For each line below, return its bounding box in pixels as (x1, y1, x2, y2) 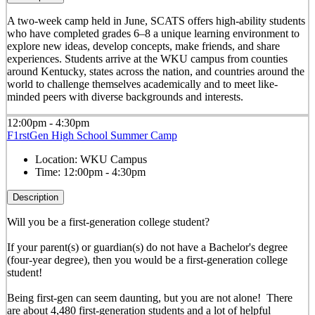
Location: (34, 153, 80, 165)
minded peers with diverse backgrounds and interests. (6, 90, 243, 103)
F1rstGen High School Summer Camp (6, 129, 177, 141)
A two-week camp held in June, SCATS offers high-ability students (6, 14, 305, 27)
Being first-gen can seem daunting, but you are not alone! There (6, 291, 292, 304)
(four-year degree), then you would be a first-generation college (6, 253, 288, 266)
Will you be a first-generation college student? (6, 215, 210, 228)
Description (12, 191, 58, 202)
